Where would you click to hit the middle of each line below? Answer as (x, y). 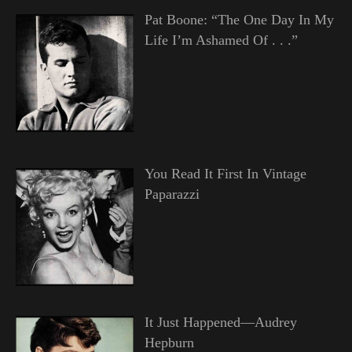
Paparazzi (172, 194)
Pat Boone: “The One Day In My (239, 20)
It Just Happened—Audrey (220, 323)
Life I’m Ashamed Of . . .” (221, 40)
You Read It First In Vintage (225, 174)
